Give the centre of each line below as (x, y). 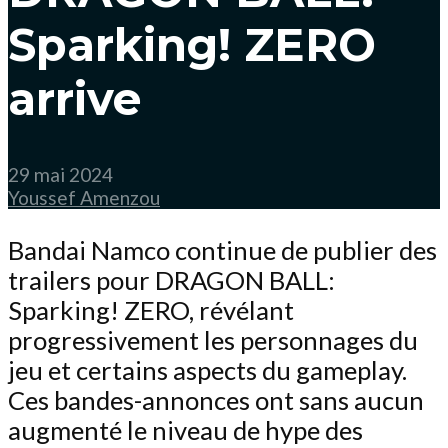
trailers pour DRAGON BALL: (171, 279)
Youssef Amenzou (84, 197)
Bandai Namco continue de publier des (222, 249)
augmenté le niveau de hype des (185, 429)
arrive (75, 98)
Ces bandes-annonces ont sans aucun (216, 399)
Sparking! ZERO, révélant (151, 309)
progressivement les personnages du (213, 339)
